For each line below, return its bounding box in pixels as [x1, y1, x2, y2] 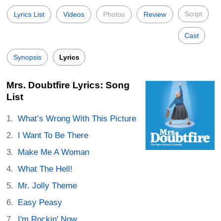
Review [144, 10, 166, 18]
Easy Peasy [18, 198, 63, 207]
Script [184, 10, 202, 18]
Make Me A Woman [18, 147, 90, 157]
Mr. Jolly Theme [18, 181, 77, 190]
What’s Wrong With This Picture [18, 114, 137, 123]
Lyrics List [14, 10, 44, 18]
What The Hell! [18, 164, 73, 174]
